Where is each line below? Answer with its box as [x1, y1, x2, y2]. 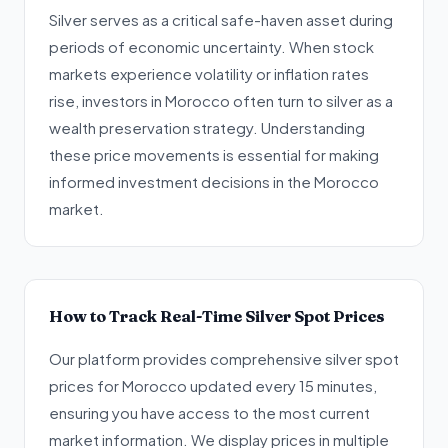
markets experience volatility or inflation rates [49, 64, 369, 83]
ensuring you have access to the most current [49, 403, 370, 422]
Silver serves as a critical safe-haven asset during [49, 10, 393, 29]
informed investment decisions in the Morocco [49, 172, 379, 191]
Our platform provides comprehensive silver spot [49, 349, 399, 368]
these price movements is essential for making [49, 145, 379, 164]
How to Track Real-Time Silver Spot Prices [49, 306, 385, 326]
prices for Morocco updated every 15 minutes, [49, 376, 377, 395]
